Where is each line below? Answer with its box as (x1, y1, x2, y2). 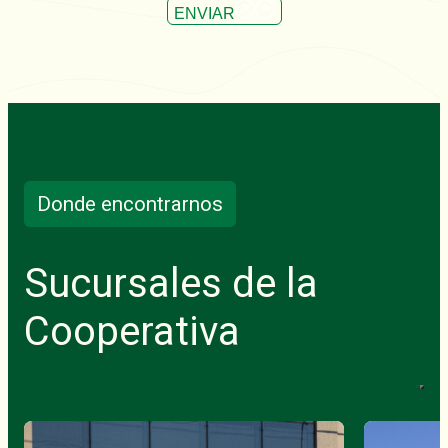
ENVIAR (173, 4, 235, 22)
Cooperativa (24, 308, 240, 356)
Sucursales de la (24, 260, 318, 308)
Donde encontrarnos (37, 191, 224, 216)
